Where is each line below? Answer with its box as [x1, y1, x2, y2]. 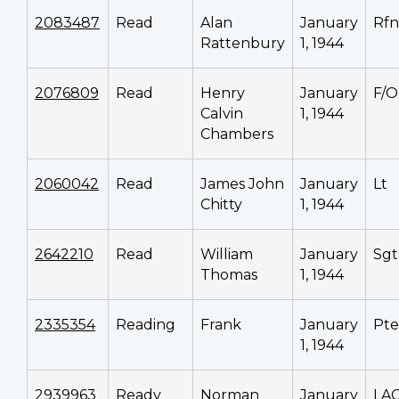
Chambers [200, 126, 273, 143]
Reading [116, 316, 175, 334]
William [200, 246, 253, 264]
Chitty [200, 196, 242, 214]
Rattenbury [200, 35, 285, 53]
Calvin [200, 105, 243, 123]
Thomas [200, 266, 257, 284]
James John [200, 175, 284, 193]
